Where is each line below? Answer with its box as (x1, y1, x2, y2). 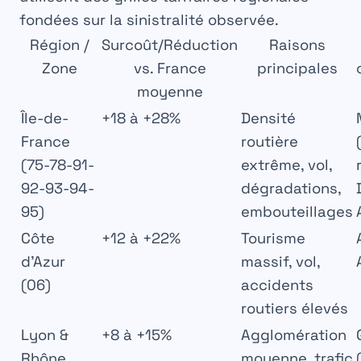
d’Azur (21, 252, 65, 272)
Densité (241, 109, 296, 128)
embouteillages (241, 202, 353, 222)
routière (241, 132, 298, 151)
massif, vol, (241, 252, 320, 272)
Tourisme (241, 229, 305, 248)
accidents (241, 276, 313, 295)
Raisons (268, 35, 326, 55)
